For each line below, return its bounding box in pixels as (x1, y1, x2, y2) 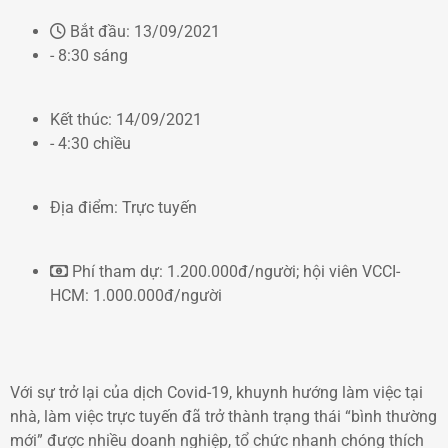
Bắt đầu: (70, 22, 134, 41)
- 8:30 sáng (50, 46, 128, 65)
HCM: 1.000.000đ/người (50, 286, 222, 305)
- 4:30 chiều (50, 134, 131, 153)
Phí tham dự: (72, 262, 167, 281)
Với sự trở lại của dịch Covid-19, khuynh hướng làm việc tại (10, 382, 423, 402)
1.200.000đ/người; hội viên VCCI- (167, 262, 400, 281)
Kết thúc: (50, 110, 116, 129)
